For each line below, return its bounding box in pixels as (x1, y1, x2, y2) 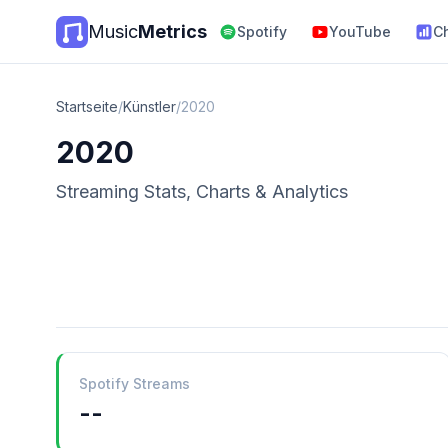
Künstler (123, 98, 176, 115)
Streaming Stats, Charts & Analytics (56, 181, 348, 202)
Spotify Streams (79, 375, 190, 392)
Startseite (56, 98, 118, 115)
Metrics (138, 21, 207, 42)
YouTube (329, 23, 391, 40)
